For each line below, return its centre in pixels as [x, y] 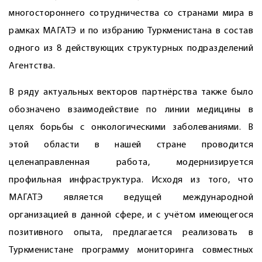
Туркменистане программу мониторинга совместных [131, 250]
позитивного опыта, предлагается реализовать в [131, 233]
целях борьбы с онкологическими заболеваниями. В [131, 127]
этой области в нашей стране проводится [131, 145]
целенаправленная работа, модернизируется [131, 163]
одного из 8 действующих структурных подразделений [131, 49]
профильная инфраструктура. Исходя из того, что [131, 180]
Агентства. [32, 66]
